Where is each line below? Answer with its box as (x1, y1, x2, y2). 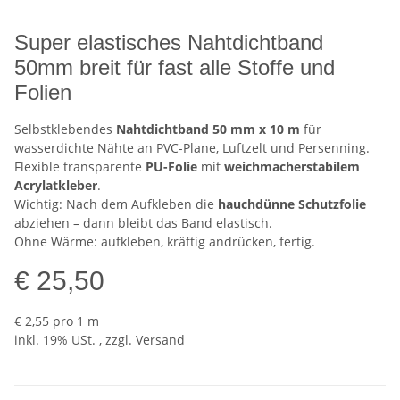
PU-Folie (146, 158, 197, 176)
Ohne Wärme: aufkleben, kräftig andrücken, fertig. (14, 233, 315, 251)
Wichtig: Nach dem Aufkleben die (14, 196, 218, 213)
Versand (136, 331, 185, 349)
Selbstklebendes (14, 121, 116, 138)
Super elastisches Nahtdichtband (14, 30, 323, 55)
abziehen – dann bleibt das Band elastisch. (14, 214, 272, 232)
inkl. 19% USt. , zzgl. (14, 331, 136, 349)
